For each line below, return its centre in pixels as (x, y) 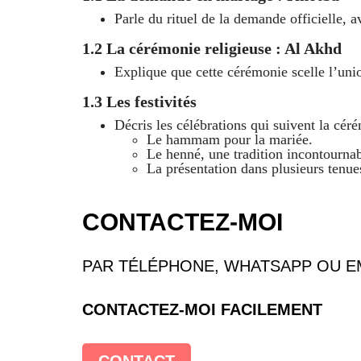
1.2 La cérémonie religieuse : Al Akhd (212, 48)
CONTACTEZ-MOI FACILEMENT (202, 309)
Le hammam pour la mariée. (230, 139)
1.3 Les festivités (139, 101)
